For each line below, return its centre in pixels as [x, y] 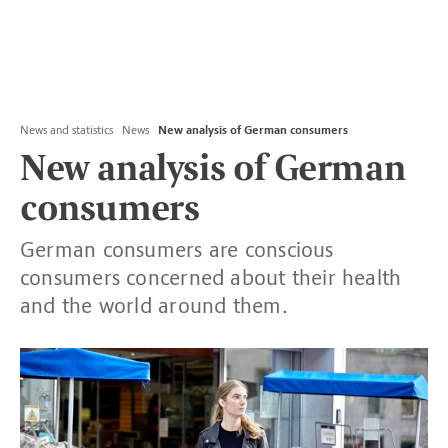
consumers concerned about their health [211, 277]
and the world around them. [154, 305]
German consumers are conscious [177, 249]
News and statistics [66, 130]
